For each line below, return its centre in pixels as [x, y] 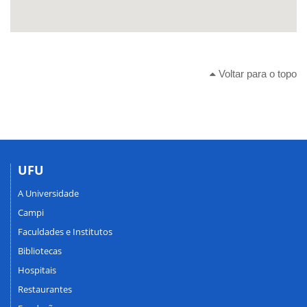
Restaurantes [45, 290]
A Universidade [48, 194]
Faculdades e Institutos [65, 232]
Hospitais [37, 270]
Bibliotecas [40, 251]
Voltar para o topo [256, 73]
